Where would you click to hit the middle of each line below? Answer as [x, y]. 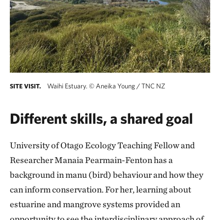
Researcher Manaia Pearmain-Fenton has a [91, 160]
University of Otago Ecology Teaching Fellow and [102, 145]
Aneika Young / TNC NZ [130, 86]
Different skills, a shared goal [101, 118]
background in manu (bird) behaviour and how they [107, 175]
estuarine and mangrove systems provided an [95, 204]
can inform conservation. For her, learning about [100, 189]
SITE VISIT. [25, 86]
